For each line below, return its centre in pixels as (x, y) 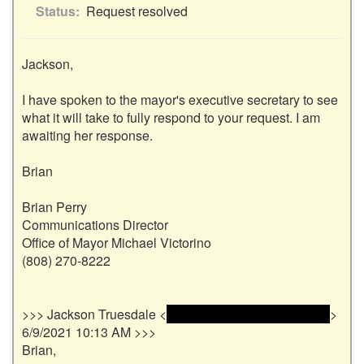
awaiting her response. (87, 136)
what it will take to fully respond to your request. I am (171, 118)
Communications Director (95, 225)
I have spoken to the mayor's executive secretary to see (180, 100)
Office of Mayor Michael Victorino (117, 243)
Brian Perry (54, 207)
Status (56, 11)
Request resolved (137, 11)
